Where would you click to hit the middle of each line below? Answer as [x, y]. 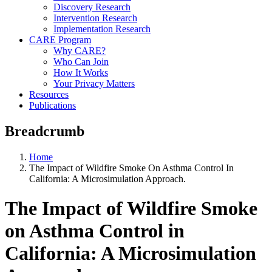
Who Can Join [81, 61]
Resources [49, 94]
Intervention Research [95, 18]
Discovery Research [92, 7]
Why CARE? [80, 50]
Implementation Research [102, 29]
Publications [53, 105]
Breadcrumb [45, 131]
